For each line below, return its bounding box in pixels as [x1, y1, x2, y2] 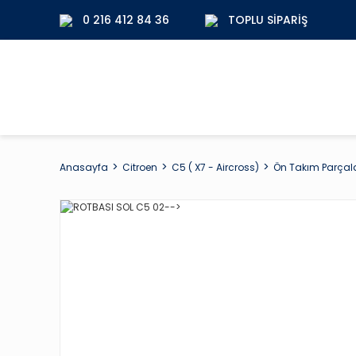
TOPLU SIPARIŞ [228, 11, 308, 28]
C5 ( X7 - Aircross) [172, 160, 259, 174]
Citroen [122, 160, 157, 174]
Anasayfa [60, 160, 108, 174]
